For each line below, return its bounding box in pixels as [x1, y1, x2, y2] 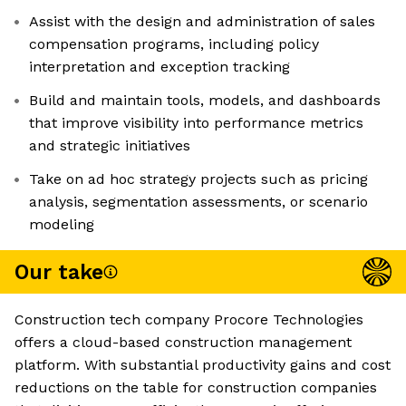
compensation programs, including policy [29, 35, 319, 53]
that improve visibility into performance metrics [29, 114, 363, 132]
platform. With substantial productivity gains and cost [14, 356, 391, 374]
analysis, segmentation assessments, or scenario [29, 193, 368, 211]
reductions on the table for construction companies [14, 379, 377, 397]
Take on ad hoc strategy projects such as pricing [29, 170, 368, 188]
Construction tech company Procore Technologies [14, 311, 363, 329]
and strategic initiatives [29, 137, 190, 155]
